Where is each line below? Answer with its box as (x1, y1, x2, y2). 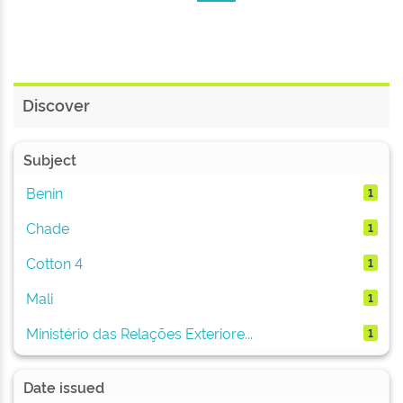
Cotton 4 (25, 252, 83, 273)
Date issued (23, 377, 104, 397)
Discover (22, 94, 90, 115)
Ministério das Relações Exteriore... (25, 322, 253, 343)
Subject (23, 149, 76, 169)
